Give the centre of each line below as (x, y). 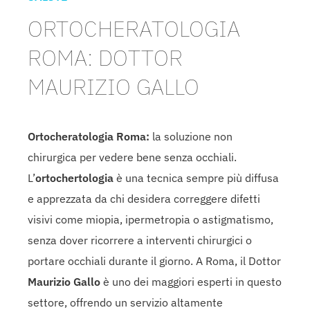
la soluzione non (191, 136)
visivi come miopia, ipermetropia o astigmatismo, (151, 219)
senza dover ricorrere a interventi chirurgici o (140, 240)
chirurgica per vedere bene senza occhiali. (132, 157)
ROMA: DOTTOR (105, 57)
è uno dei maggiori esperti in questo (191, 281)
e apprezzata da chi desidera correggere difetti (144, 198)
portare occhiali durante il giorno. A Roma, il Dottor (154, 261)
